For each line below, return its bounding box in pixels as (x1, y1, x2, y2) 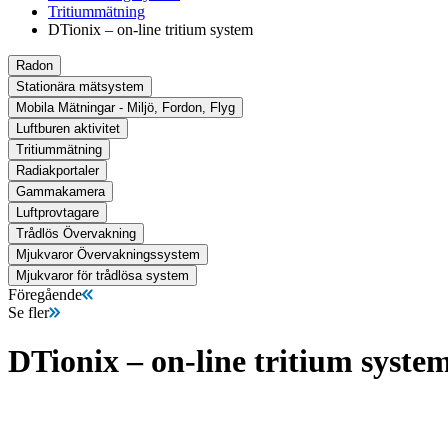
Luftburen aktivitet (16, 120, 120, 136)
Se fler (8, 303, 49, 321)
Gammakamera (16, 183, 105, 199)
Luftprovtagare (16, 204, 99, 220)
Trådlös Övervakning (16, 225, 136, 241)
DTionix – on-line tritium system (48, 20, 253, 38)
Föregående (8, 285, 82, 303)
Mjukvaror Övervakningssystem (16, 246, 200, 262)
